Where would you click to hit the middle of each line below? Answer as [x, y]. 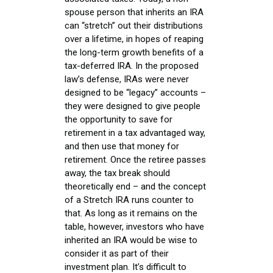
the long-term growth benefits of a [134, 52]
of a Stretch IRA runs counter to [129, 200]
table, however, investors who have [134, 226]
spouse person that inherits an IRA [134, 12]
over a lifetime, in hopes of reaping [134, 39]
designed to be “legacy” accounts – [135, 92]
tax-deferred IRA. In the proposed [132, 66]
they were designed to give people [133, 106]
